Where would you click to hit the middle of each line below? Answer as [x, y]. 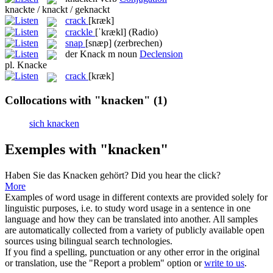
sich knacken [54, 124]
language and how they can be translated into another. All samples [131, 219]
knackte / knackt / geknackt [57, 10]
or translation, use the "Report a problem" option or [105, 263]
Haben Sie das [34, 175]
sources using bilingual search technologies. [89, 241]
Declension [161, 54]
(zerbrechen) [138, 43]
